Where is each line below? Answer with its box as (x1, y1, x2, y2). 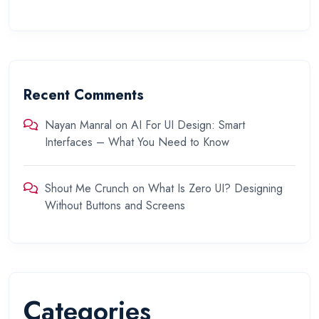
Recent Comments (23, 84, 144, 105)
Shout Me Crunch (45, 179, 129, 197)
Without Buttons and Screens (45, 197, 185, 214)
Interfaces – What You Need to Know (45, 133, 229, 150)
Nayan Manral (45, 116, 112, 133)
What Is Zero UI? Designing (148, 179, 283, 197)
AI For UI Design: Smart (131, 116, 245, 133)
